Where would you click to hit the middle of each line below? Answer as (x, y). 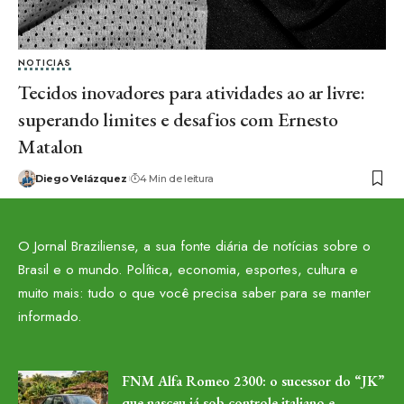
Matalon (50, 146)
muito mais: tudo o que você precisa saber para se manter (194, 293)
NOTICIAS (45, 62)
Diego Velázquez (81, 178)
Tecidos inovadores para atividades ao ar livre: (192, 92)
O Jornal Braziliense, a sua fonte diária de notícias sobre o (194, 246)
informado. (50, 317)
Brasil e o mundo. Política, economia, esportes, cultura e (188, 270)
